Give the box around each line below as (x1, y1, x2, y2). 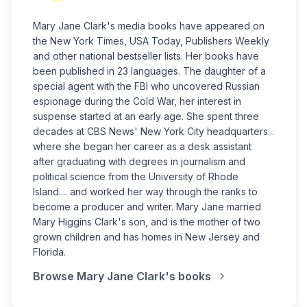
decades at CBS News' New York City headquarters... (33, 125, 274, 137)
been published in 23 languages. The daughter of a (33, 64, 266, 77)
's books (165, 269, 211, 283)
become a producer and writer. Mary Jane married (33, 200, 261, 212)
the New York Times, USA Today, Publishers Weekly (33, 34, 269, 47)
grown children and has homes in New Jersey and (33, 230, 260, 243)
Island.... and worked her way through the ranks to (33, 185, 258, 197)
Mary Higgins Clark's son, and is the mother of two (33, 215, 260, 228)
